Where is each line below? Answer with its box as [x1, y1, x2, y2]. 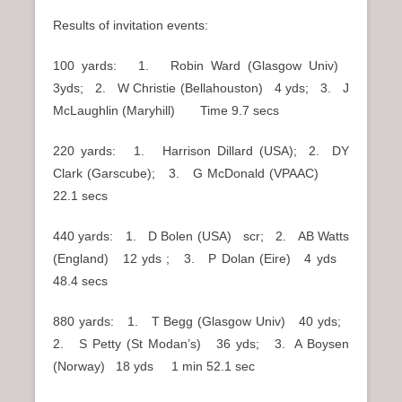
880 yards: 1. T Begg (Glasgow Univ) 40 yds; [53, 314, 349, 329]
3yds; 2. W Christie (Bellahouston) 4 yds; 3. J [53, 81, 349, 96]
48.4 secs [53, 274, 108, 289]
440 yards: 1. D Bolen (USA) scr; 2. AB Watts [53, 229, 349, 244]
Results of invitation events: [53, 18, 208, 33]
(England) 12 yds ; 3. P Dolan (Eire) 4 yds [53, 251, 349, 267]
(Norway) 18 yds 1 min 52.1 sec [53, 359, 255, 374]
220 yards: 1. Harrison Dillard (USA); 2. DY [53, 144, 349, 159]
